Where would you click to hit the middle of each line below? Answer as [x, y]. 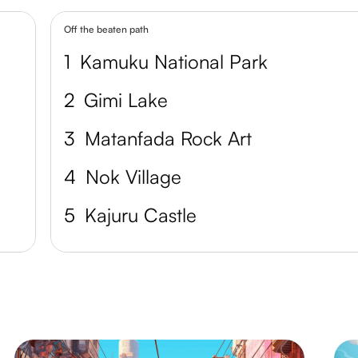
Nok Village [134, 176]
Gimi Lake [126, 99]
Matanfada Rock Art [169, 138]
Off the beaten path [107, 29]
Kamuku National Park [174, 61]
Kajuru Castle [141, 215]
